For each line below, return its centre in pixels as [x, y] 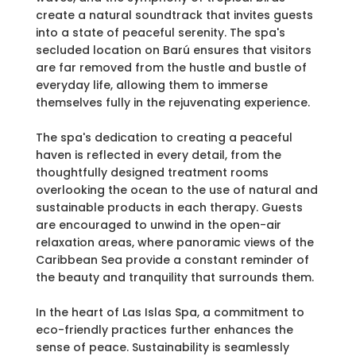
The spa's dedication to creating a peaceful [164, 138]
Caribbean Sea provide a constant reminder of [172, 260]
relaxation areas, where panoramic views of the [174, 243]
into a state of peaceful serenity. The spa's [160, 33]
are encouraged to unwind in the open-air [158, 225]
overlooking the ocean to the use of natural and [176, 190]
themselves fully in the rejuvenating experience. [172, 103]
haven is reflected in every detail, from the [158, 155]
